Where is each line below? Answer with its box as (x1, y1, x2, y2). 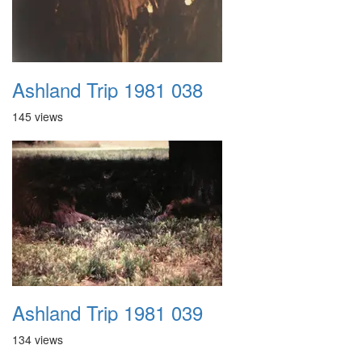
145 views (12, 108, 63, 124)
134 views (12, 331, 63, 347)
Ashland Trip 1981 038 (12, 75, 203, 103)
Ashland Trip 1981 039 (12, 298, 203, 326)
